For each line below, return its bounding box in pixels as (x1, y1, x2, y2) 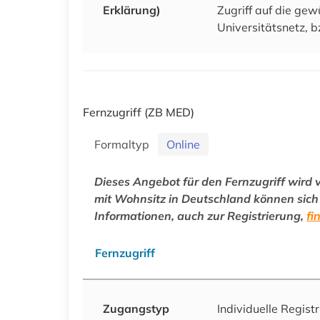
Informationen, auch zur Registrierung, (94, 208, 306, 223)
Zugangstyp (103, 301, 169, 316)
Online (166, 136, 200, 151)
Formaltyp (94, 136, 155, 151)
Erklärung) (103, 2, 161, 17)
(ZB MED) (144, 104, 194, 119)
